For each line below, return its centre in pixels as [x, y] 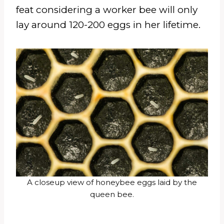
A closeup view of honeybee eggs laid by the [112, 182]
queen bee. [112, 194]
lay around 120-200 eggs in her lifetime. [108, 24]
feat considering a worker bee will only [107, 9]
